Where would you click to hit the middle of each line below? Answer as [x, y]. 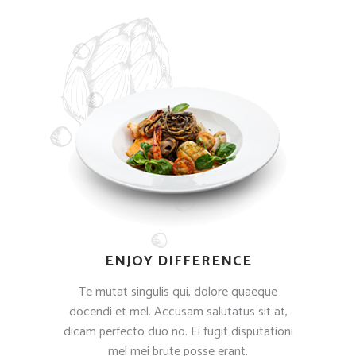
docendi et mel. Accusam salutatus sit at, [178, 311]
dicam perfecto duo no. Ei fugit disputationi [178, 331]
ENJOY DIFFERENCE [178, 261]
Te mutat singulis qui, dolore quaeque [178, 292]
